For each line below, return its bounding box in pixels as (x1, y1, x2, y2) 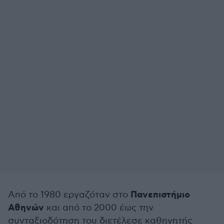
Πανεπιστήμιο (130, 189, 190, 201)
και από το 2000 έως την (44, 202, 153, 213)
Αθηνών (8, 202, 44, 214)
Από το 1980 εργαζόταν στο (8, 189, 130, 200)
